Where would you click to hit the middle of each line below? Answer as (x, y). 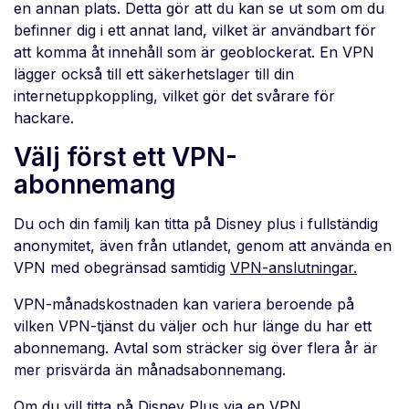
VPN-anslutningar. (294, 268)
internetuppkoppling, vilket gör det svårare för (174, 96)
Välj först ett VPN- (126, 157)
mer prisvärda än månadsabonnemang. (150, 370)
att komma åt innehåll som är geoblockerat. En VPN (194, 52)
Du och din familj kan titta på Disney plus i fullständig (196, 224)
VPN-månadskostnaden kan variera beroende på (184, 304)
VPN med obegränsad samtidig (122, 268)
